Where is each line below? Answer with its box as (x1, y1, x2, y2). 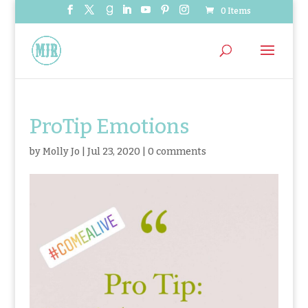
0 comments (147, 146, 206, 157)
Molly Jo (42, 146, 80, 157)
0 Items (220, 6, 251, 16)
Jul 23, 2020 (87, 146, 140, 157)
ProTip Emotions (29, 114, 189, 139)
